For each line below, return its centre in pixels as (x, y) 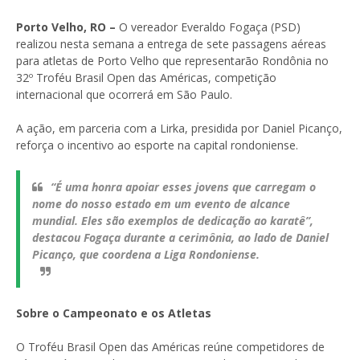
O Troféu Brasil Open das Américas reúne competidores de (170, 346)
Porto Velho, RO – (67, 27)
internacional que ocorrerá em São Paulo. (124, 94)
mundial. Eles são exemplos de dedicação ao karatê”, (173, 220)
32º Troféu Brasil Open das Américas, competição (146, 77)
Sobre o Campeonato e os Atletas (114, 313)
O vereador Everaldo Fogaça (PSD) (210, 27)
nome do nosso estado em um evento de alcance (161, 203)
